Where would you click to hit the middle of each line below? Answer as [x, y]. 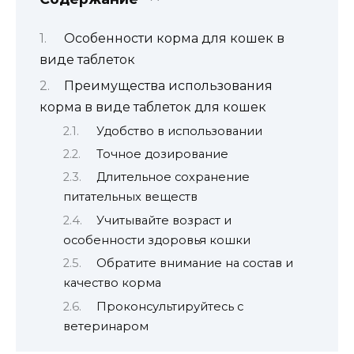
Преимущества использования [168, 86]
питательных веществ [130, 197]
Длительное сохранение [173, 177]
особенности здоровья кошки [157, 240]
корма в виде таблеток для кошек [153, 107]
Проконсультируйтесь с [169, 306]
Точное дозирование [162, 154]
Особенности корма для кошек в [174, 38]
